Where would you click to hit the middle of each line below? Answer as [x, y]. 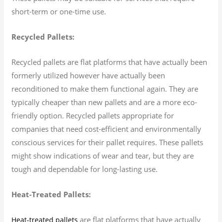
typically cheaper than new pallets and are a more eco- [105, 102]
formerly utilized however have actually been [88, 75]
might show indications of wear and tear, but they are [103, 155]
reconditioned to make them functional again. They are [105, 88]
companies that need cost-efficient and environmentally [107, 129]
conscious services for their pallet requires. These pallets [108, 142]
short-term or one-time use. [59, 11]
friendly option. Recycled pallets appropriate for [93, 115]
